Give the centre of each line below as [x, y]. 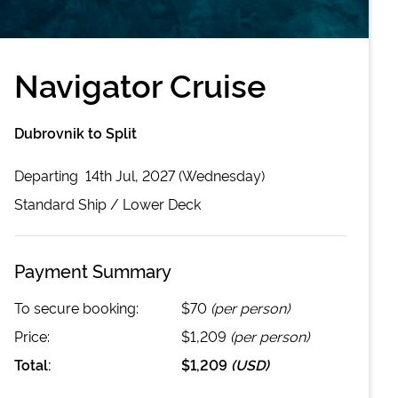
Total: [33, 364]
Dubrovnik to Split [76, 132]
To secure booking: [76, 307]
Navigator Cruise [140, 83]
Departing [48, 175]
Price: [32, 335]
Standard [44, 203]
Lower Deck [162, 203]
